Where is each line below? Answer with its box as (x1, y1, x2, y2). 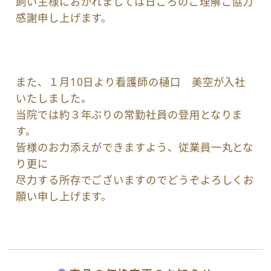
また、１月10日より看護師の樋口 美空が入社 (16, 74, 246, 89)
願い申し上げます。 (16, 189, 113, 203)
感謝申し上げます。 (16, 11, 113, 25)
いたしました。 (16, 91, 92, 105)
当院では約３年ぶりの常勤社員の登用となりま (16, 107, 243, 122)
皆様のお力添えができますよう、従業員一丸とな (16, 140, 254, 154)
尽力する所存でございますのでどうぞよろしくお (16, 172, 255, 187)
